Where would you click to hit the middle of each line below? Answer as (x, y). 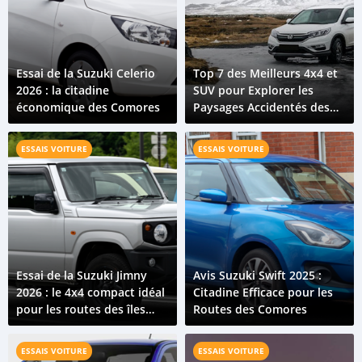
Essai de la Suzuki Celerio (86, 73)
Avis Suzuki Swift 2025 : (257, 275)
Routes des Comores (250, 309)
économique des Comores (88, 107)
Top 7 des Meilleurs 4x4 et (265, 73)
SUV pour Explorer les (253, 90)
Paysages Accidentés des (261, 107)
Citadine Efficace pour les (263, 292)
